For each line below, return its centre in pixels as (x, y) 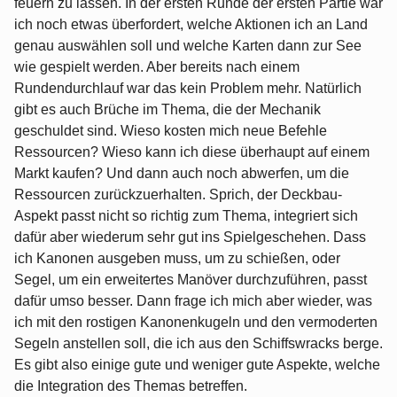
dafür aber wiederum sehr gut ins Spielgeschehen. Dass (190, 237)
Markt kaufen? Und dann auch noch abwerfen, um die (182, 174)
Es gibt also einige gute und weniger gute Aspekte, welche (197, 365)
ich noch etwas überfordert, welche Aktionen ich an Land (191, 25)
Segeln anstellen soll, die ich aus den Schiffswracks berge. (198, 344)
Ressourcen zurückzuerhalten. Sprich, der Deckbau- (178, 195)
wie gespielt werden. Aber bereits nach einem (157, 67)
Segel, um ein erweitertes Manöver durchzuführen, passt (191, 280)
